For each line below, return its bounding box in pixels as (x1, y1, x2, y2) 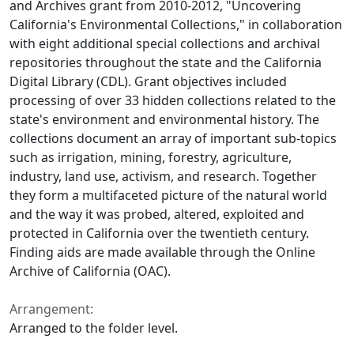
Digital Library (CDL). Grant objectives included (9, 72, 287, 90)
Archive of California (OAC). (9, 262, 171, 280)
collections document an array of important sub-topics (9, 129, 337, 147)
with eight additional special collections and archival (9, 34, 320, 52)
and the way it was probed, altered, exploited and (9, 205, 304, 223)
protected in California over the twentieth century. (9, 224, 309, 242)
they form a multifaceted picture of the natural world (9, 186, 327, 204)
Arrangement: (9, 299, 93, 318)
